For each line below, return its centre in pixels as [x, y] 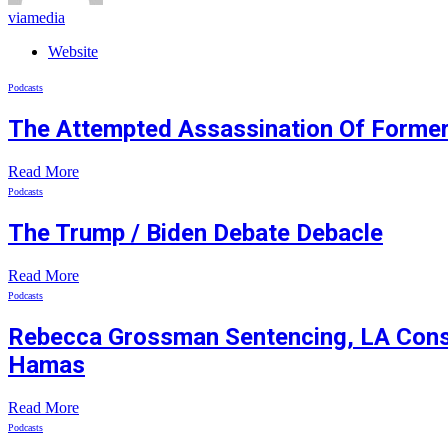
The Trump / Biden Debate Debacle [195, 233]
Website [73, 52]
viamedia [36, 18]
